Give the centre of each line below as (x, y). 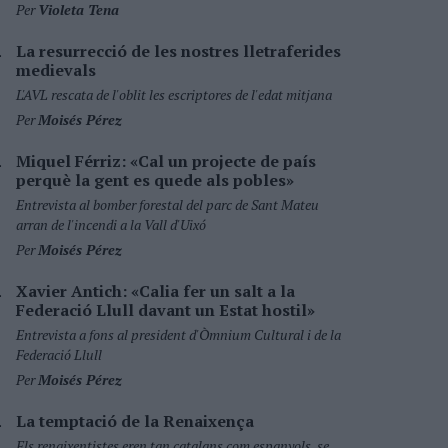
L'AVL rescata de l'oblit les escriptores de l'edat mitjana (174, 94)
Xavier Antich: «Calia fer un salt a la (155, 291)
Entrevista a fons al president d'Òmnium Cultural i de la (178, 334)
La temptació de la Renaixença (135, 421)
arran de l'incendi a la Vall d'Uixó (111, 224)
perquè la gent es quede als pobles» (155, 180)
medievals (56, 70)
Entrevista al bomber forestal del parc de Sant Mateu (167, 204)
